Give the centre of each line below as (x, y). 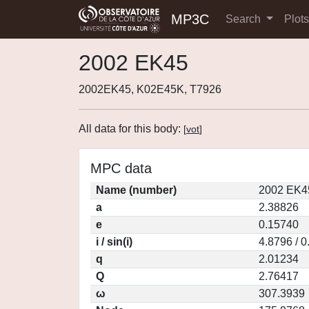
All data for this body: (131, 129)
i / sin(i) (114, 242)
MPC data (121, 168)
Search (245, 19)
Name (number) (136, 190)
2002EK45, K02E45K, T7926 (150, 89)
